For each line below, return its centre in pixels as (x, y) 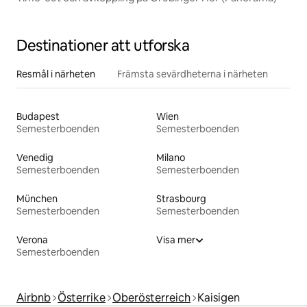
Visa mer (176, 240)
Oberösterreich (151, 298)
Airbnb (34, 298)
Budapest (38, 117)
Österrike (82, 298)
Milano (171, 158)
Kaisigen (219, 298)
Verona (32, 240)
